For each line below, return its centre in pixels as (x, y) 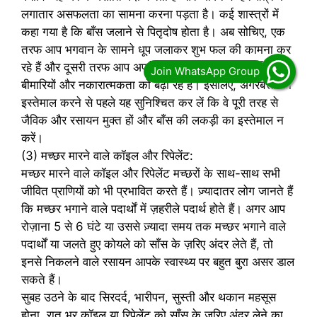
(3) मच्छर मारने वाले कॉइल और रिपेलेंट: (107, 156)
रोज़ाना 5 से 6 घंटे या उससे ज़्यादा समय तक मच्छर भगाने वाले (154, 227)
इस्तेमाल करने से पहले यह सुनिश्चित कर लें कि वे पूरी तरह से (150, 103)
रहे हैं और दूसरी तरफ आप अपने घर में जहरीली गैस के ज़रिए (146, 68)
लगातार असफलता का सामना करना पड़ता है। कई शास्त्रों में (150, 15)
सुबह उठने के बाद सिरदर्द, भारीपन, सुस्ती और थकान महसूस (149, 298)
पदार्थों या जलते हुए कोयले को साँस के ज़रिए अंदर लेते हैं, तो (147, 244)
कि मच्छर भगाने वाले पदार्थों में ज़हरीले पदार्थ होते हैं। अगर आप (153, 209)
